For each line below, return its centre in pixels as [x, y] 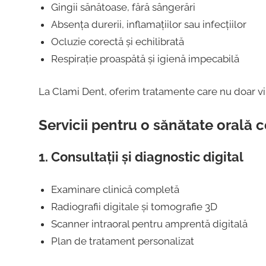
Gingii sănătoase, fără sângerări [123, 7]
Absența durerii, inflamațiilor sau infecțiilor [148, 25]
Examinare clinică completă [115, 189]
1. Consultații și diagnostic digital [141, 157]
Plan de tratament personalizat [122, 241]
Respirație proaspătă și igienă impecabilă [145, 59]
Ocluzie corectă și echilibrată [117, 42]
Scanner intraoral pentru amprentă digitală [149, 224]
